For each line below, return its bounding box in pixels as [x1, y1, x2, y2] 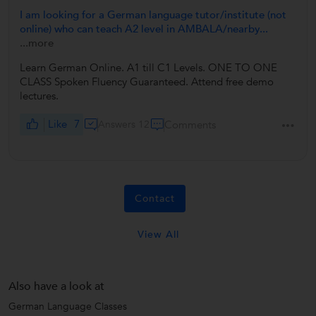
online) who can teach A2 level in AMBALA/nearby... [20, 22, 268, 37]
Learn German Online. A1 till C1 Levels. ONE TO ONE [20, 61, 277, 75]
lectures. [20, 89, 59, 104]
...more [20, 36, 54, 51]
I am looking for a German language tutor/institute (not [20, 8, 286, 23]
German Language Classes [8, 300, 127, 314]
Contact [134, 192, 175, 206]
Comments [164, 117, 217, 132]
